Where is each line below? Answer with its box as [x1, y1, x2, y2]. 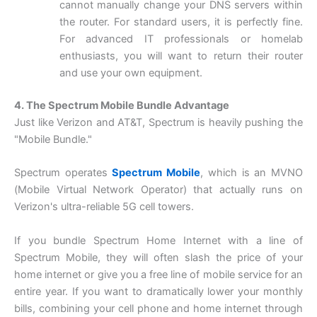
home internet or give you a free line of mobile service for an [14, 267, 303, 281]
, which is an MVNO [200, 166, 304, 180]
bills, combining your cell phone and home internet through [14, 301, 303, 315]
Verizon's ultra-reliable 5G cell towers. [14, 200, 194, 214]
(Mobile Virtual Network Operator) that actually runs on [14, 183, 303, 197]
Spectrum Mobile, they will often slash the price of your [14, 250, 303, 264]
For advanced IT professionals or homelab [59, 33, 303, 46]
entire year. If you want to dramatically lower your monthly [14, 284, 303, 298]
